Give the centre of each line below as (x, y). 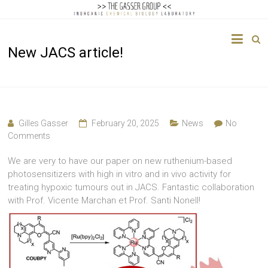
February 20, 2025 (126, 123)
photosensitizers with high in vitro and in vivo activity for (120, 174)
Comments (29, 135)
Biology (19, 130)
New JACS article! (66, 52)
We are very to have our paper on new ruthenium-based (120, 161)
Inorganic (23, 108)
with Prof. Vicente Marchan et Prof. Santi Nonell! (104, 200)
